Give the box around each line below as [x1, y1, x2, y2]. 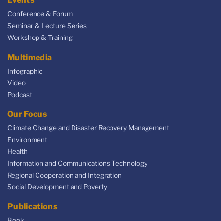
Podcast [7, 90, 32, 99]
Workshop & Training [7, 34, 73, 42]
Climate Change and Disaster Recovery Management [7, 124, 169, 132]
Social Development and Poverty [7, 183, 107, 191]
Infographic [7, 67, 42, 75]
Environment [7, 136, 47, 144]
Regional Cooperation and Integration [7, 171, 122, 180]
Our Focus [7, 110, 47, 119]
